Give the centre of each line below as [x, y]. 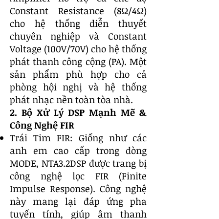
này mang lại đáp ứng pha [78, 201]
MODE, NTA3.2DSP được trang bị [78, 163]
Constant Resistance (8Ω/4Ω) [78, 11]
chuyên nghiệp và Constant [78, 36]
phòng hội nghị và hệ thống [78, 87]
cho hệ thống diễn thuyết [78, 23]
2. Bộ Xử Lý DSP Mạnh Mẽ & [78, 112]
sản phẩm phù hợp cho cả [78, 74]
